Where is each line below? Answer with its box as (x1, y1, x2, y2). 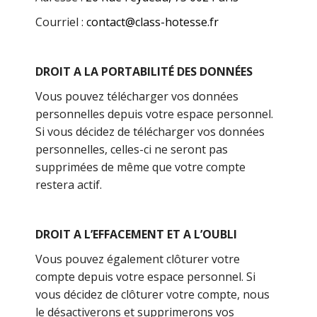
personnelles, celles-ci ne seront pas (35, 142, 229, 157)
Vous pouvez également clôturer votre (35, 251, 241, 267)
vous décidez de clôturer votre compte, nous (35, 287, 270, 302)
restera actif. (35, 177, 103, 192)
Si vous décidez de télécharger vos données (35, 124, 265, 139)
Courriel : (35, 14, 87, 30)
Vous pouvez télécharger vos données (35, 88, 239, 104)
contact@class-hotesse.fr (86, 14, 219, 30)
